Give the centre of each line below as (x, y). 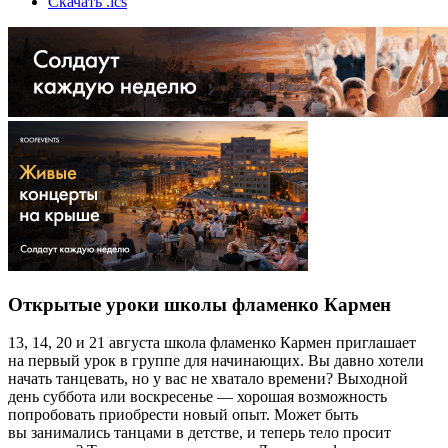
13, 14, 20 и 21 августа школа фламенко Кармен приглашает (212, 343)
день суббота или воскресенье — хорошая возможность (197, 397)
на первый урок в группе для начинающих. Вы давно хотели (216, 361)
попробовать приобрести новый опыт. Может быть (183, 415)
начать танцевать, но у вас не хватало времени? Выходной (208, 379)
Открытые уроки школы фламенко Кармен (199, 304)
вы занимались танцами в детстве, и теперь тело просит (199, 433)
